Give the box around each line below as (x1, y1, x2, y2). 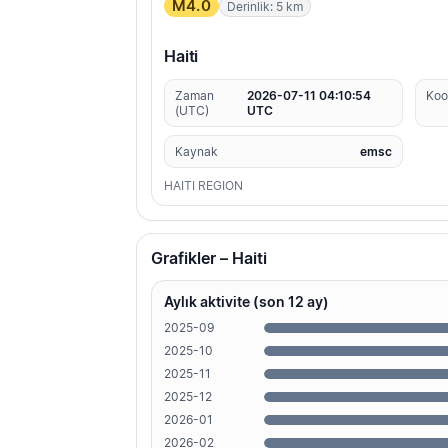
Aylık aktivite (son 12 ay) (164, 293, 329, 311)
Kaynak (175, 144, 218, 160)
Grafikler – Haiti (151, 248, 267, 269)
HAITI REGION (164, 178, 243, 194)
